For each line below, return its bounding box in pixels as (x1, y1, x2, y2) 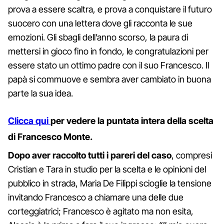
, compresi (171, 149, 212, 160)
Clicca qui (8, 115, 50, 126)
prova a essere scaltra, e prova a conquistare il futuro (8, 3, 212, 14)
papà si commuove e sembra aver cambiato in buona (8, 73, 211, 84)
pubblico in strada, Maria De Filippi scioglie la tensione (8, 177, 211, 188)
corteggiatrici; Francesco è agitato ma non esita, (8, 205, 193, 216)
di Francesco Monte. (8, 131, 92, 142)
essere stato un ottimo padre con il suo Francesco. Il (8, 59, 209, 70)
